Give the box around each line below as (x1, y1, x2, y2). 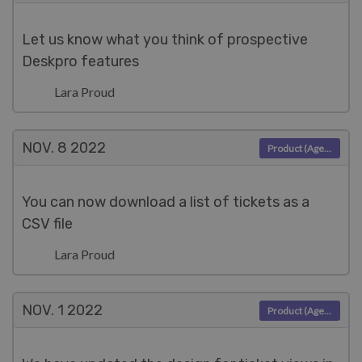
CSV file (22, 215, 73, 233)
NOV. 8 (22, 139, 67, 157)
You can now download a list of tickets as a (22, 193, 309, 211)
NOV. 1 (22, 301, 64, 319)
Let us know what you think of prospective (22, 31, 308, 48)
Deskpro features (22, 53, 139, 70)
